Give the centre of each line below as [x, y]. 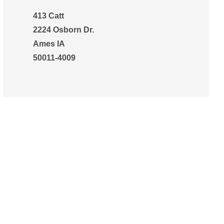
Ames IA [49, 44]
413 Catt [48, 16]
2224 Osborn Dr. [63, 30]
